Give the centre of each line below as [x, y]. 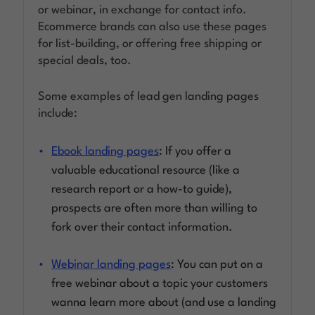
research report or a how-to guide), [142, 189]
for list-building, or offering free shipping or [150, 44]
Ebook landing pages [105, 151]
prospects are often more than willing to [155, 208]
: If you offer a [195, 151]
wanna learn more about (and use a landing [164, 302]
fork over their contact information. [142, 227]
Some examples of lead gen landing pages [149, 96]
